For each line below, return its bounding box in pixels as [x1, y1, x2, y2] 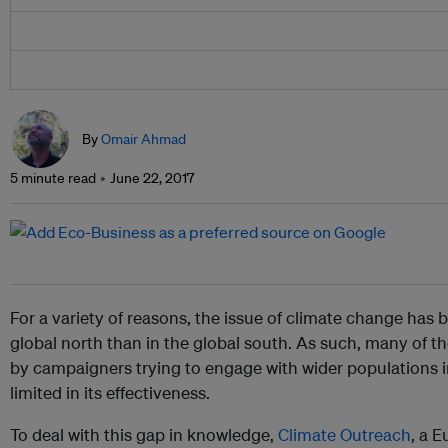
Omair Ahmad [101, 130, 186, 149]
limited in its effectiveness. [10, 382, 210, 404]
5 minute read [10, 169, 96, 188]
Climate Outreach [278, 424, 411, 446]
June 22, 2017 [110, 169, 194, 188]
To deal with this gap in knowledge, [10, 424, 278, 446]
